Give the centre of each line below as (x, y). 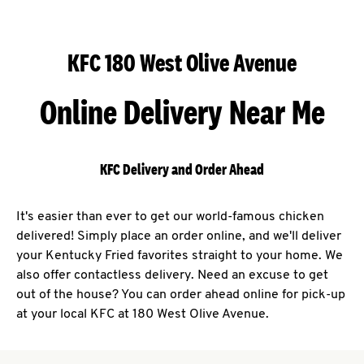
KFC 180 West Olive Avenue (182, 63)
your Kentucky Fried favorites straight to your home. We (180, 256)
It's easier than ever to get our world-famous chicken (170, 217)
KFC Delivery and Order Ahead (182, 170)
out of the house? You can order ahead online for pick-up (181, 295)
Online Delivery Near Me (182, 112)
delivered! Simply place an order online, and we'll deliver (179, 237)
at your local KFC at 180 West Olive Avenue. (143, 315)
